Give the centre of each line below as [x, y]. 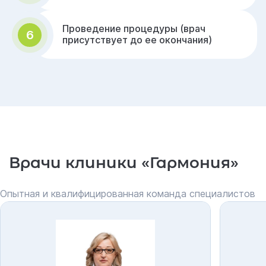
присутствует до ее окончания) [137, 40]
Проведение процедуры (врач [134, 28]
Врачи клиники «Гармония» [124, 163]
